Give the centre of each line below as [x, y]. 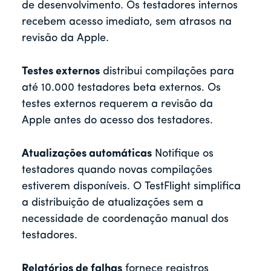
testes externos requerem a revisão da [117, 105]
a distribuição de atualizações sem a [113, 203]
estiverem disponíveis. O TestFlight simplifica [131, 187]
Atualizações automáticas [87, 154]
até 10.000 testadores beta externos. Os [121, 88]
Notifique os [183, 154]
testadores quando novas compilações [117, 171]
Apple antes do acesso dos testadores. [117, 121]
